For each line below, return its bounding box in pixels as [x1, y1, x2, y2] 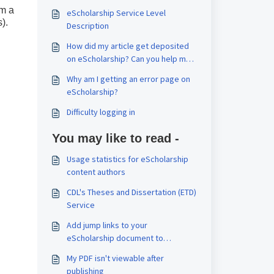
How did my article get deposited [66, 40, 189, 51]
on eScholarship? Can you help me [66, 53, 191, 64]
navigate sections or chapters [66, 245, 177, 256]
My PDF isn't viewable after [66, 253, 164, 264]
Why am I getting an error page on [66, 73, 190, 84]
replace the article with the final [66, 66, 182, 77]
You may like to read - [51, 131, 179, 145]
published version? [66, 79, 136, 90]
